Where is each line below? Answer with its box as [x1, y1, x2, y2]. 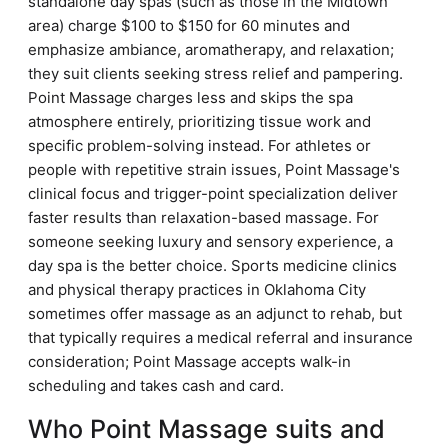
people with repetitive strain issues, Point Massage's [28, 160, 400, 179]
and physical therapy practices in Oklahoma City [28, 280, 366, 299]
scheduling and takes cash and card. [28, 376, 284, 395]
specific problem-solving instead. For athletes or [28, 136, 371, 155]
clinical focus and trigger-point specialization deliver [28, 184, 398, 203]
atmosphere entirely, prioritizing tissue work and [28, 112, 371, 131]
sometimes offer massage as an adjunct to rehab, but [28, 304, 402, 323]
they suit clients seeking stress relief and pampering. [28, 64, 403, 83]
